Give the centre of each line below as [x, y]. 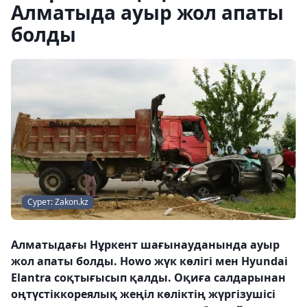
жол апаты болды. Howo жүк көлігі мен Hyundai [149, 261]
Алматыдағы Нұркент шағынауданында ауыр [145, 244]
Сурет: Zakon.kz [58, 201]
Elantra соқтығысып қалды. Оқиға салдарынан [148, 277]
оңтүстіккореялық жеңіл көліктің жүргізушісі [143, 294]
